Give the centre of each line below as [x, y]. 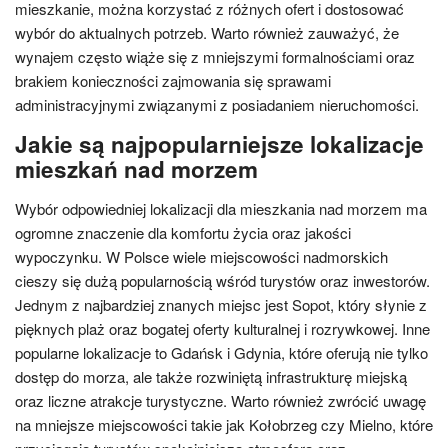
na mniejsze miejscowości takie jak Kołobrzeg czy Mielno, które [224, 424]
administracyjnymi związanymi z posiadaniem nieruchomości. [217, 104]
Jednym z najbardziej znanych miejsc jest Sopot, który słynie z [221, 304]
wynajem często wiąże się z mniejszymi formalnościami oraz [215, 56]
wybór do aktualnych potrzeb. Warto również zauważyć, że [207, 32]
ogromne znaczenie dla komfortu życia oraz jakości [183, 232]
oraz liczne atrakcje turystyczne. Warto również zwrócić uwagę [220, 400]
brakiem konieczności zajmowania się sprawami [173, 80]
